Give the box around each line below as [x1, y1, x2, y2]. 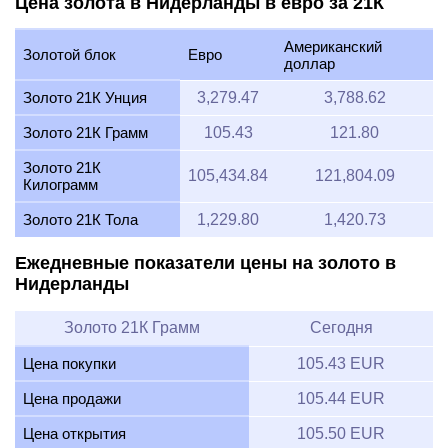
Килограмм [23, 176, 98, 194]
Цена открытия [23, 424, 126, 442]
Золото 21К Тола [23, 211, 138, 229]
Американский [284, 38, 382, 56]
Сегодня [309, 318, 373, 336]
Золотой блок [23, 46, 116, 64]
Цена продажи [23, 389, 121, 407]
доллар [284, 55, 335, 73]
